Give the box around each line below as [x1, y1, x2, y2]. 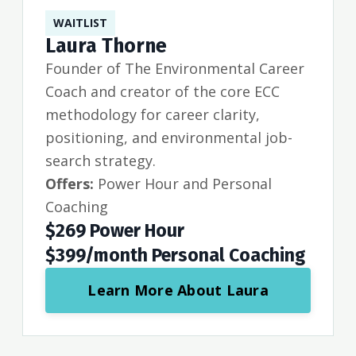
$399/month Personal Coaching [45, 244, 305, 267]
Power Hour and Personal [94, 174, 272, 194]
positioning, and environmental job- [45, 128, 292, 148]
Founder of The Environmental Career [45, 59, 304, 79]
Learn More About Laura [87, 281, 269, 300]
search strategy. [45, 151, 156, 171]
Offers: [45, 174, 94, 194]
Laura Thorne [45, 34, 167, 59]
